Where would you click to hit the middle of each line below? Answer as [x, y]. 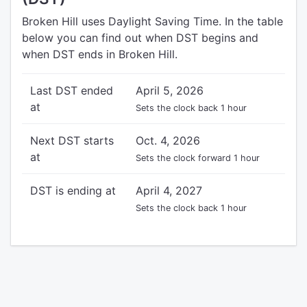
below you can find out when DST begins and [140, 38]
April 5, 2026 [170, 90]
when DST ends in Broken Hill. [100, 54]
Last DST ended [72, 90]
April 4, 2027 [169, 191]
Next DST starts [72, 140]
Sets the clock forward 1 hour [198, 158]
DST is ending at [73, 191]
